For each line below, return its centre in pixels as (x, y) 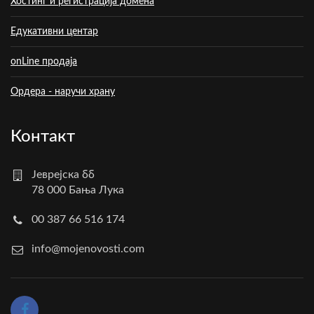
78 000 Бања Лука (78, 190)
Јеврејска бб (63, 175)
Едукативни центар (54, 32)
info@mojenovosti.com (88, 249)
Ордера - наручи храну (63, 92)
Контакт (43, 137)
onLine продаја (44, 62)
